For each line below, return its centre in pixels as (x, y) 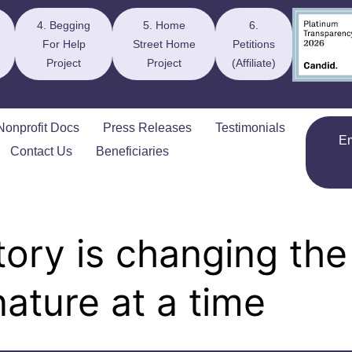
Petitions (254, 44)
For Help (64, 44)
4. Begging (64, 25)
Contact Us (42, 151)
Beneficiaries (133, 151)
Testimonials (251, 127)
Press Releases (148, 127)
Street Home (164, 44)
